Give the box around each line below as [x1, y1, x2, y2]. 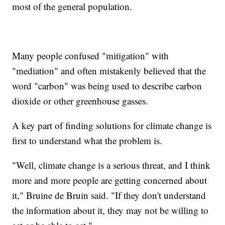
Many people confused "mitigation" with [12, 49, 169, 62]
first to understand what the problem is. [12, 134, 163, 147]
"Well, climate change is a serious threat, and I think [12, 158, 211, 171]
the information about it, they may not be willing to [12, 203, 209, 216]
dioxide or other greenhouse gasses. [12, 94, 149, 107]
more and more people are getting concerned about [12, 173, 207, 186]
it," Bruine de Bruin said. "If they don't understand [12, 188, 206, 201]
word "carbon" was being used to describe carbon [12, 79, 202, 92]
